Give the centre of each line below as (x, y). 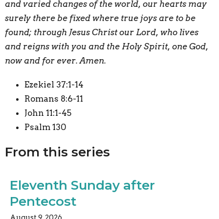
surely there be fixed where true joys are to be (100, 18)
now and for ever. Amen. (55, 61)
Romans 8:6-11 (54, 99)
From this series (57, 152)
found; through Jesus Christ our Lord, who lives (102, 33)
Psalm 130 (45, 127)
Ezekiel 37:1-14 (54, 85)
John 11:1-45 (48, 113)
